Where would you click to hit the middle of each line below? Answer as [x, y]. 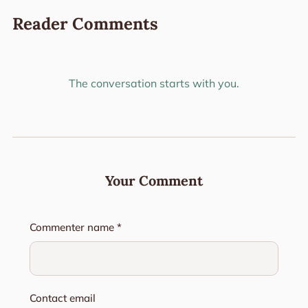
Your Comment [154, 180]
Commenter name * [75, 227]
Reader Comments [85, 24]
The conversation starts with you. [154, 83]
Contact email [62, 298]
